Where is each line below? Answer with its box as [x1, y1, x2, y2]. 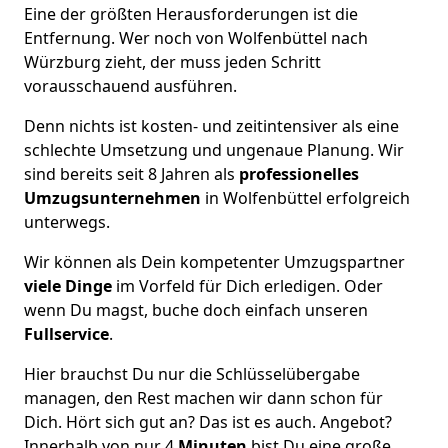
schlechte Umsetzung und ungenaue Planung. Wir [24, 138, 404, 161]
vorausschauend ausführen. [24, 74, 237, 97]
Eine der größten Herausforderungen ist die [24, 2, 358, 25]
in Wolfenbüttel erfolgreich [205, 186, 410, 209]
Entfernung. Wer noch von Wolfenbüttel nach [24, 26, 368, 49]
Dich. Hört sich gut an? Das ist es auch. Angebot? [24, 410, 392, 433]
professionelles [235, 162, 359, 185]
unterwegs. [24, 210, 110, 233]
